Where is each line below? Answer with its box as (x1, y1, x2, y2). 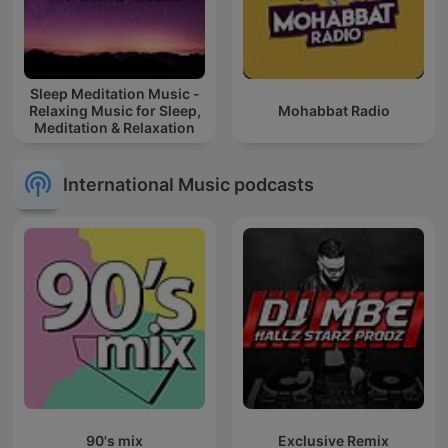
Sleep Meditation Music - (29, 85, 200, 103)
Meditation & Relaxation (34, 119, 195, 137)
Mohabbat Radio (277, 102, 390, 120)
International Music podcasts (63, 173, 314, 195)
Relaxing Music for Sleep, (28, 102, 201, 120)
